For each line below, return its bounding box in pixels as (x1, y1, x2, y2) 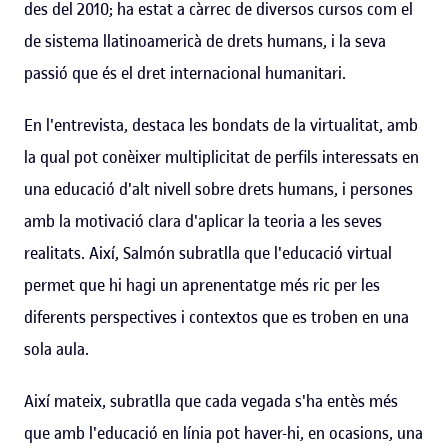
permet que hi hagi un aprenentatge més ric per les (24, 273, 380, 296)
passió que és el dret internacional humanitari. (24, 61, 346, 84)
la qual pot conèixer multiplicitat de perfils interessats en (24, 145, 419, 168)
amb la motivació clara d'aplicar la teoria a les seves (24, 209, 382, 232)
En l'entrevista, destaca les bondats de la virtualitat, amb (24, 113, 418, 136)
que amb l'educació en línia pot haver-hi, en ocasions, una (24, 421, 423, 444)
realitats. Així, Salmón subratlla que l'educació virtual (24, 241, 392, 264)
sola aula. (24, 337, 89, 360)
